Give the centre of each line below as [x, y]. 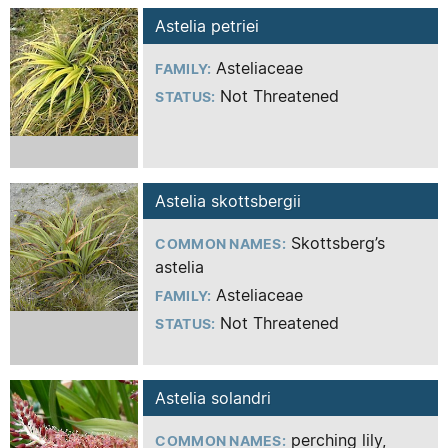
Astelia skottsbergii [228, 201]
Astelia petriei [207, 26]
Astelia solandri [213, 398]
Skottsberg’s [336, 243]
